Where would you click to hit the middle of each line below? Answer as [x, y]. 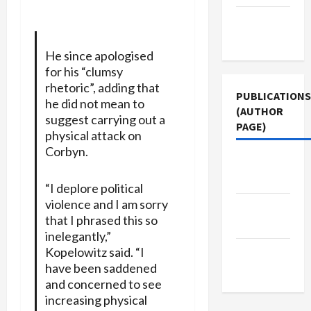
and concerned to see [103, 284]
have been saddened [101, 268]
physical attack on [93, 135]
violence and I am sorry [106, 204]
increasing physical [96, 300]
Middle [252, 207]
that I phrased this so [101, 220]
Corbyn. [66, 151]
